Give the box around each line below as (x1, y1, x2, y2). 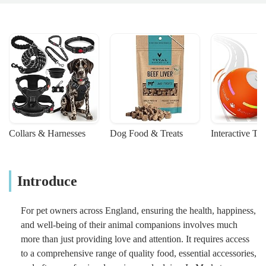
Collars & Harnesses (9, 128, 85, 139)
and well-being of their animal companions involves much (21, 220, 237, 230)
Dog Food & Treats (110, 128, 183, 139)
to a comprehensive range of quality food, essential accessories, (21, 248, 256, 259)
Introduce (17, 173, 77, 189)
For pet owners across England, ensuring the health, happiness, (21, 205, 256, 216)
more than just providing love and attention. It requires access (21, 234, 249, 245)
